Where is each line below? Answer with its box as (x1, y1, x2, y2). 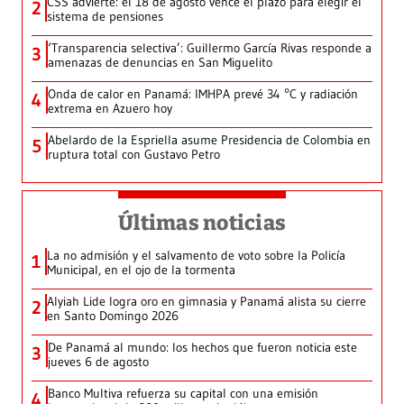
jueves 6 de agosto (48, 353, 149, 371)
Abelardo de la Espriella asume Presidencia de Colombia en (48, 132, 371, 149)
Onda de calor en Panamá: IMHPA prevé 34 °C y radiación (48, 86, 358, 103)
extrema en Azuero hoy (48, 100, 172, 117)
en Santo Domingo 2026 (47, 308, 179, 325)
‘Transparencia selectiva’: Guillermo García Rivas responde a (48, 40, 372, 57)
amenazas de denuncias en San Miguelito (48, 54, 272, 71)
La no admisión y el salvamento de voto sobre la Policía (47, 247, 345, 264)
